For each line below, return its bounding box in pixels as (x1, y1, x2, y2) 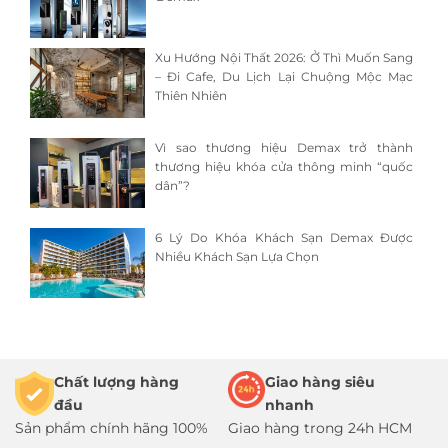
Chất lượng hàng (53, 373, 179, 392)
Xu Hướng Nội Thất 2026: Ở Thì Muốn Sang (154, 50, 413, 66)
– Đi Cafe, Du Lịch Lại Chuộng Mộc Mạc (154, 69, 413, 85)
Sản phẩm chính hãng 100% (15, 419, 208, 438)
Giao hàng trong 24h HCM (228, 419, 412, 438)
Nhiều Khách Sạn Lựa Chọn (154, 249, 319, 265)
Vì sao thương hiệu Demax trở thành (154, 140, 413, 156)
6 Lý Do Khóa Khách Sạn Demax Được (154, 230, 413, 246)
